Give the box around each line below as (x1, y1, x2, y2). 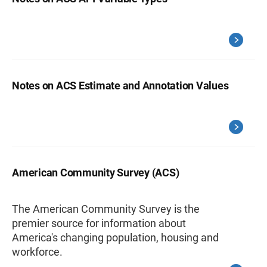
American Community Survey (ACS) (12, 166, 179, 179)
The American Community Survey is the (12, 202, 200, 215)
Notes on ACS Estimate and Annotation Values (12, 79, 229, 92)
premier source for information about (12, 216, 186, 229)
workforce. (12, 245, 63, 258)
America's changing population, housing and (12, 231, 219, 244)
